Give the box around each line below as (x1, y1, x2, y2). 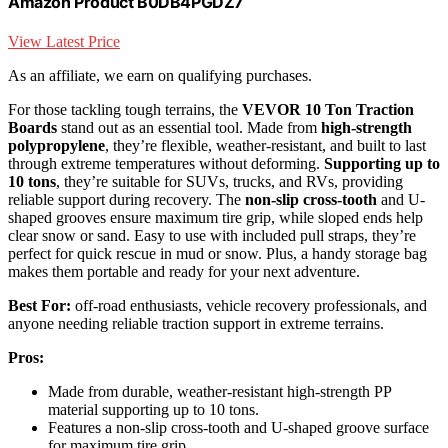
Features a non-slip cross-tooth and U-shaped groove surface (48, 419, 429, 437)
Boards (8, 119, 57, 137)
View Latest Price (8, 33, 120, 51)
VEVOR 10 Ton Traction (242, 101, 414, 119)
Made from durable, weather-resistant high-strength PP (48, 383, 391, 401)
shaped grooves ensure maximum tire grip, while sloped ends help (8, 209, 423, 227)
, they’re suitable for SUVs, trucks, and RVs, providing (56, 173, 403, 191)
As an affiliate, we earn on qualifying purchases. (8, 67, 312, 85)
